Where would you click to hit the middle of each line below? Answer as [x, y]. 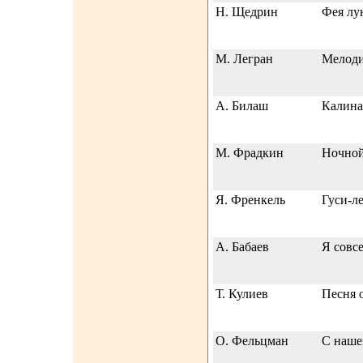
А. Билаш [242, 106]
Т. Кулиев [242, 294]
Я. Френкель [250, 200]
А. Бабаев [242, 247]
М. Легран [244, 59]
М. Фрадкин [250, 153]
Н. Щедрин [247, 12]
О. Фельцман [252, 341]
